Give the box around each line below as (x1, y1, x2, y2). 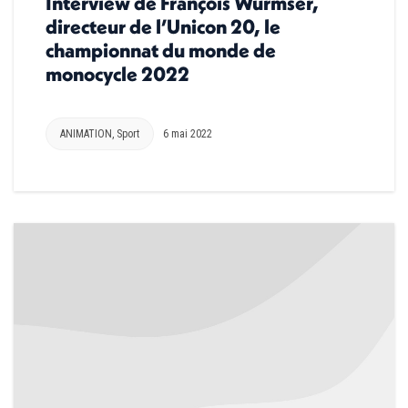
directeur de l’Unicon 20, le (46, 13, 280, 39)
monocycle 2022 (46, 60, 189, 87)
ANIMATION (60, 127, 112, 140)
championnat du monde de (46, 36, 276, 63)
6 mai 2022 (163, 127, 212, 140)
